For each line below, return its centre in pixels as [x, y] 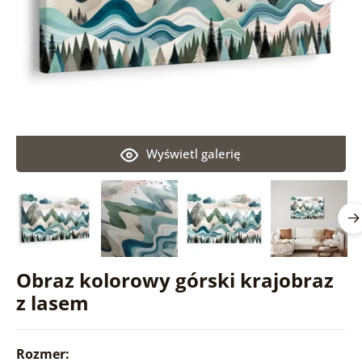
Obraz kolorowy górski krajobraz [175, 280]
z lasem [52, 302]
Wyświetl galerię [194, 153]
